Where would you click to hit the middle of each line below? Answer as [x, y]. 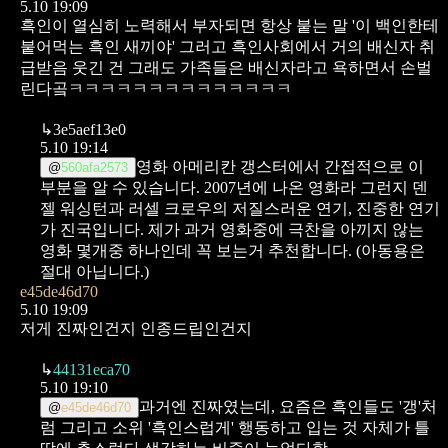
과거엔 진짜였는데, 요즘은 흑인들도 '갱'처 [288, 406]
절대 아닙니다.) [94, 271]
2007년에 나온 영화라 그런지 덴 [316, 187]
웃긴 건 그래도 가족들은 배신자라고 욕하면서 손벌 [252, 67]
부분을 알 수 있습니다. [122, 187]
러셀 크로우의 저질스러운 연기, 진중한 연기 [284, 208]
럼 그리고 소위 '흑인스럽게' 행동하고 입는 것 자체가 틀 [235, 427]
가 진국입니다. [94, 229]
